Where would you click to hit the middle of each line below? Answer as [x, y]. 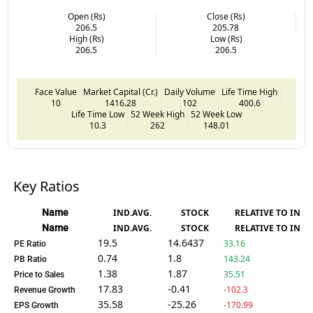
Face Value [56, 92]
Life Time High [249, 92]
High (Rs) [86, 38]
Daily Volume [190, 92]
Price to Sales [39, 274]
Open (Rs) [86, 16]
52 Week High [158, 114]
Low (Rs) [226, 38]
